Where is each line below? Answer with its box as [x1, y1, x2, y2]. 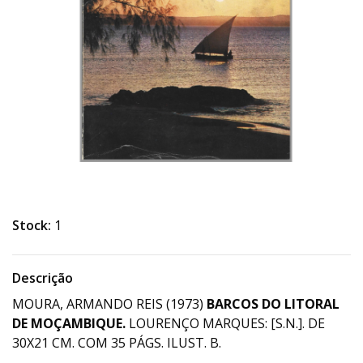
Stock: [12, 216, 51, 234]
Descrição [12, 269, 73, 287]
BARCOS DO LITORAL [207, 295, 340, 313]
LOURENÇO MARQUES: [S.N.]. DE [126, 314, 325, 332]
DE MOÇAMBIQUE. [12, 314, 126, 332]
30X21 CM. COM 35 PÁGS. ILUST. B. [12, 334, 221, 352]
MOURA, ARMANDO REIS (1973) [12, 295, 207, 313]
